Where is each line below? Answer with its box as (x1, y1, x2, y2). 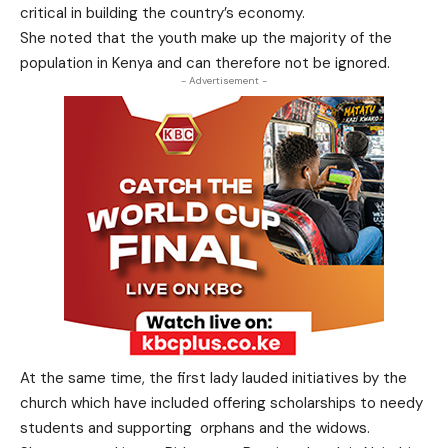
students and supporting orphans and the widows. (20, 418, 370, 438)
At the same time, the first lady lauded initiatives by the (20, 368, 407, 388)
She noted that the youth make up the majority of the (20, 28, 392, 48)
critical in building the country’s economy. (20, 3, 305, 23)
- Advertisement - (181, 74, 267, 87)
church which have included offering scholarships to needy (20, 393, 423, 413)
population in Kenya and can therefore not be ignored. (20, 53, 390, 73)
